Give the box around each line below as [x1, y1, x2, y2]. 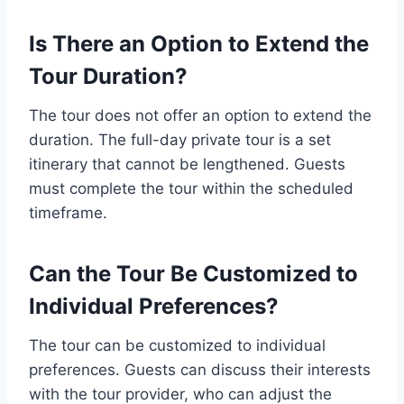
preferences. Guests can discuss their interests [29, 361, 371, 379]
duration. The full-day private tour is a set [29, 131, 331, 149]
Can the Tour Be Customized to [29, 261, 358, 287]
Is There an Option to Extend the [29, 31, 369, 57]
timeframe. [29, 204, 107, 222]
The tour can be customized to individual [29, 336, 326, 354]
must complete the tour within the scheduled [29, 179, 353, 197]
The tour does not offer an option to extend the [29, 106, 372, 124]
